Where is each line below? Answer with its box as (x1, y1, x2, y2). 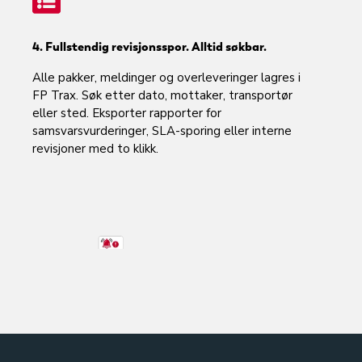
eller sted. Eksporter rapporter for (32, 105, 221, 121)
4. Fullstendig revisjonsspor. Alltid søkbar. (32, 39, 267, 55)
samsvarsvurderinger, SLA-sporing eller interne (32, 123, 292, 139)
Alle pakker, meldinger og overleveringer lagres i (32, 69, 301, 86)
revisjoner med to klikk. (32, 141, 158, 157)
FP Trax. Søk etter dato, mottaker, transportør (32, 87, 293, 103)
